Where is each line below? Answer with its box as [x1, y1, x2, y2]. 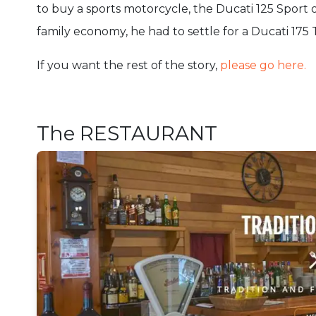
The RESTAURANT [37, 121, 217, 145]
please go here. [217, 58, 306, 72]
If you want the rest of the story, [37, 58, 217, 72]
